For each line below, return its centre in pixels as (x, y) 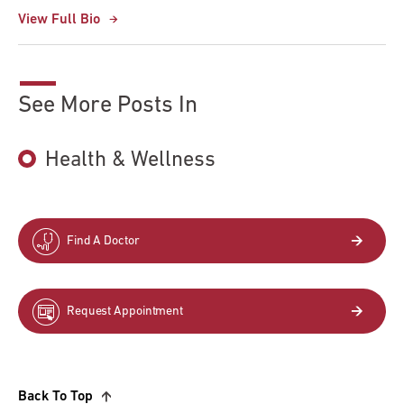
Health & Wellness (130, 161)
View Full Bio (59, 20)
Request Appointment (125, 312)
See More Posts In (108, 106)
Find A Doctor (103, 241)
